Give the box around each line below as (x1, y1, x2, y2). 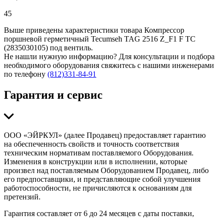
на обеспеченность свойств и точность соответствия (4, 140, 179, 149)
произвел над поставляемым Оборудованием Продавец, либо (4, 166, 209, 175)
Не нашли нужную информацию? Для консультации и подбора (4, 52, 215, 61)
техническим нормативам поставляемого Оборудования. (4, 149, 194, 157)
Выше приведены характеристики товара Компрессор (4, 26, 184, 35)
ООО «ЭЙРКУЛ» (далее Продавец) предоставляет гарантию (4, 131, 206, 140)
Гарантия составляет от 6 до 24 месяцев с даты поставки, (4, 209, 194, 218)
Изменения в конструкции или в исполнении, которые (4, 157, 187, 166)
